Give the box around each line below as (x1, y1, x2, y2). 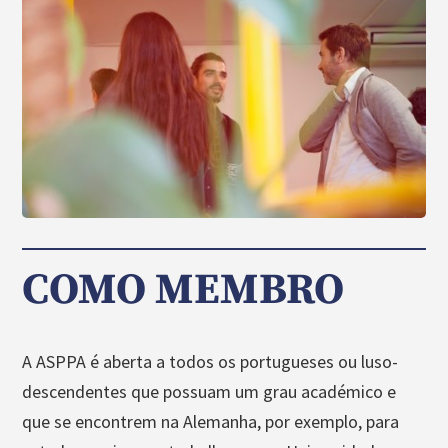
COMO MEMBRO (22, 263, 345, 317)
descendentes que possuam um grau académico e (22, 379, 397, 403)
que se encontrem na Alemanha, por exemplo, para (22, 409, 400, 433)
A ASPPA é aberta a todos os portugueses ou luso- (22, 349, 399, 373)
